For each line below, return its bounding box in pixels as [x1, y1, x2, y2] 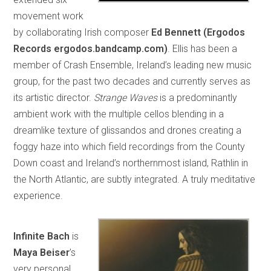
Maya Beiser [13, 246, 70, 258]
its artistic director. [13, 91, 94, 103]
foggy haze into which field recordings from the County [13, 140, 246, 152]
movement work [13, 10, 84, 22]
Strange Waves [94, 91, 160, 103]
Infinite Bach [13, 230, 73, 242]
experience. [13, 189, 64, 201]
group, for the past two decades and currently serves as [13, 75, 251, 87]
